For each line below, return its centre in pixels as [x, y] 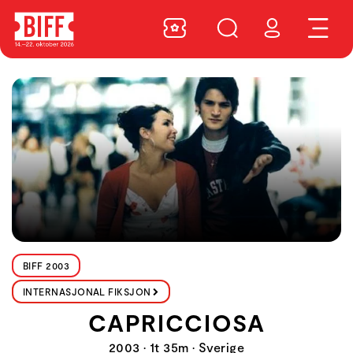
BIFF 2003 [46, 266]
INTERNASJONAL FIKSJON [87, 292]
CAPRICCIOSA [176, 322]
